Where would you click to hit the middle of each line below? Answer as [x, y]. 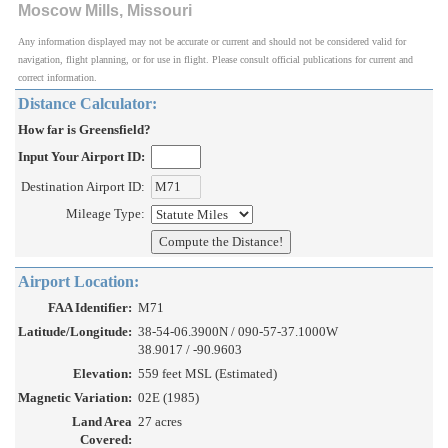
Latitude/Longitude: [75, 332]
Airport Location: [78, 282]
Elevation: [102, 374]
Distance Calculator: [87, 104]
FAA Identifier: [90, 308]
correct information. [57, 78]
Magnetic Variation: [75, 398]
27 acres [160, 422]
